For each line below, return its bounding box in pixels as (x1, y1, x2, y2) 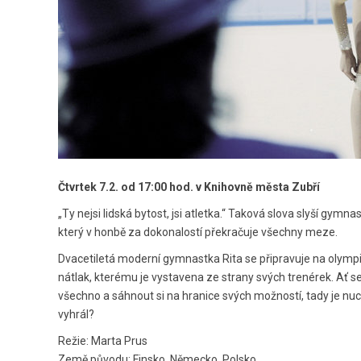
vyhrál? (58, 307, 94, 321)
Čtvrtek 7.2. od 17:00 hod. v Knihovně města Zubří (58, 180, 320, 193)
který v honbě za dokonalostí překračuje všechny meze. (58, 225, 338, 239)
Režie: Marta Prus (58, 334, 147, 347)
